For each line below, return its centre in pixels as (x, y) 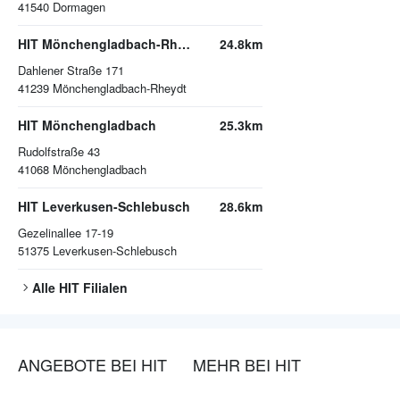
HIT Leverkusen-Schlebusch (104, 207)
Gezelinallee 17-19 (66, 233)
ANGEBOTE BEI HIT (92, 365)
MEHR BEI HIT (247, 365)
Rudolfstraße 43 (59, 152)
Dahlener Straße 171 (71, 71)
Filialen (104, 288)
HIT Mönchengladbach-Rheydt (184, 44)
